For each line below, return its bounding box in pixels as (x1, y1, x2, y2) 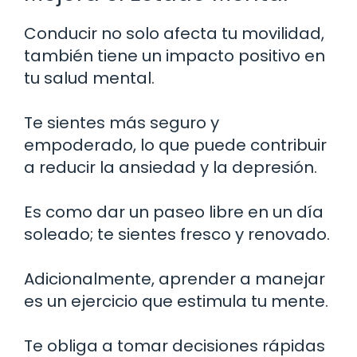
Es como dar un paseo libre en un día (24, 200, 324, 223)
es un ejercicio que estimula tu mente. (24, 289, 328, 312)
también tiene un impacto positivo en (24, 44, 325, 67)
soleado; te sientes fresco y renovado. (24, 222, 330, 245)
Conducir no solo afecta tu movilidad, (24, 22, 324, 45)
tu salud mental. (24, 66, 155, 89)
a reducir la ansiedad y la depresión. (24, 155, 317, 178)
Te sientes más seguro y (24, 111, 219, 134)
